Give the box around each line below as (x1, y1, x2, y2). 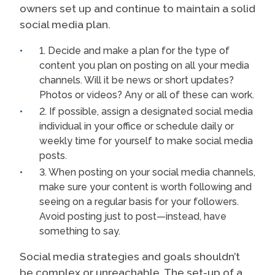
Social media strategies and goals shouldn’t (20, 249, 240, 263)
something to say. (39, 225, 120, 237)
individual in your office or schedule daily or (39, 120, 234, 132)
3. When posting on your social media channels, (39, 166, 255, 178)
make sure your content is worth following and (39, 180, 252, 193)
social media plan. (20, 17, 110, 31)
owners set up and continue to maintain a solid (20, 1, 255, 15)
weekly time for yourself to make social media (39, 134, 253, 147)
